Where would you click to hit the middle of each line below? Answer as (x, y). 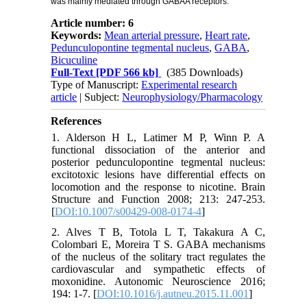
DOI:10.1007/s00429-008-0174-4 (128, 211)
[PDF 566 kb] (126, 72)
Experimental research (189, 84)
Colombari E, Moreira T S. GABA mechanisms (158, 244)
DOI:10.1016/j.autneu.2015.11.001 (173, 293)
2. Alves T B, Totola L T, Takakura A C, (158, 232)
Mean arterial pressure (152, 35)
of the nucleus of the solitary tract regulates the (158, 256)
